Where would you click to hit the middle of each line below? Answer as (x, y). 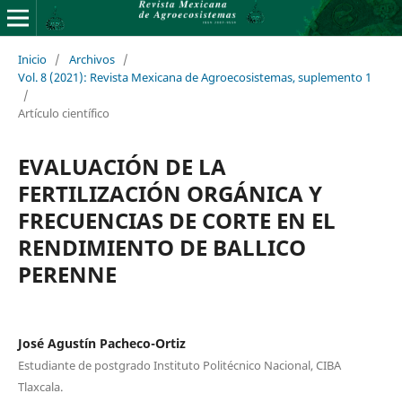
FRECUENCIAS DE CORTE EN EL (176, 220)
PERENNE (67, 274)
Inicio (32, 59)
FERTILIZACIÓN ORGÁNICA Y (170, 193)
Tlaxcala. (40, 386)
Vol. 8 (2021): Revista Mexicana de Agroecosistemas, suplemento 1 (194, 77)
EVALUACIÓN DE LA (122, 166)
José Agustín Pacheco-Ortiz (101, 343)
